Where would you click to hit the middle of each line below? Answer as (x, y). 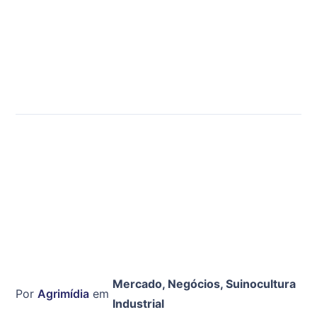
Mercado (137, 283)
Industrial (138, 303)
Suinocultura (260, 283)
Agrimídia (64, 293)
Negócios (194, 283)
